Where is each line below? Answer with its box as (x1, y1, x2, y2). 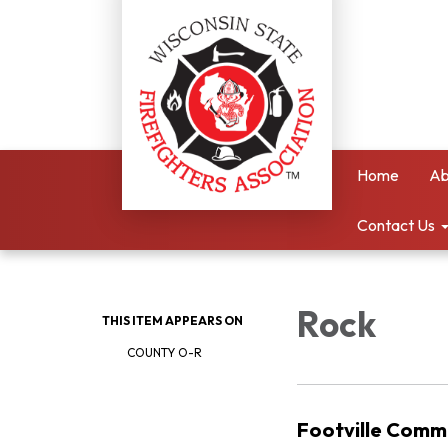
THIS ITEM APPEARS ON (102, 313, 243, 328)
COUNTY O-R (127, 345, 202, 360)
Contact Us (357, 215, 435, 235)
